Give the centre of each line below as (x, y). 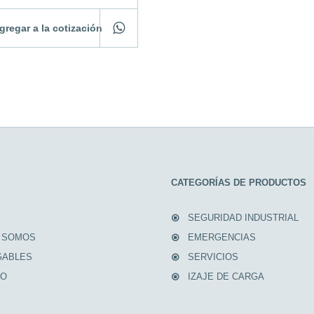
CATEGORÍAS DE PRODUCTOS (238, 182)
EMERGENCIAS (221, 237)
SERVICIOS (213, 257)
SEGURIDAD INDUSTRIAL (243, 217)
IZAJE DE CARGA (226, 276)
